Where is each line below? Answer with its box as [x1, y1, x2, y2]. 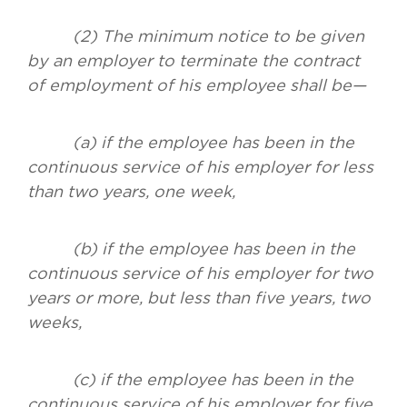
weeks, [27, 313, 82, 332]
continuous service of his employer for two [27, 264, 373, 283]
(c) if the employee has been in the [27, 371, 353, 389]
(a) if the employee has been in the [27, 134, 354, 152]
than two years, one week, [27, 183, 235, 201]
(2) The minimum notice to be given [27, 27, 364, 45]
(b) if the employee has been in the [27, 240, 355, 258]
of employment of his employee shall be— [27, 76, 366, 94]
